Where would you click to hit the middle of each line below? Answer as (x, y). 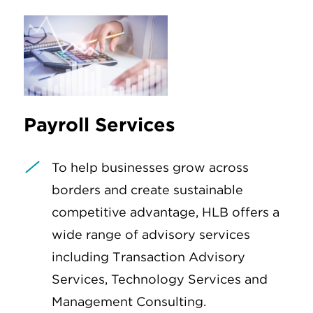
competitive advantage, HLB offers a (166, 212)
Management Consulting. (129, 301)
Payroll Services (100, 124)
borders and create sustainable (147, 189)
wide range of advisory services (151, 234)
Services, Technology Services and (160, 279)
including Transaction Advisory (148, 256)
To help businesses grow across (150, 167)
